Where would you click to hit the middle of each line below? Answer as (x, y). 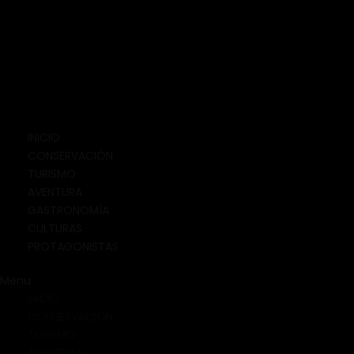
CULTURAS (55, 228)
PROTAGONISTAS (73, 246)
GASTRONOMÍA (68, 210)
